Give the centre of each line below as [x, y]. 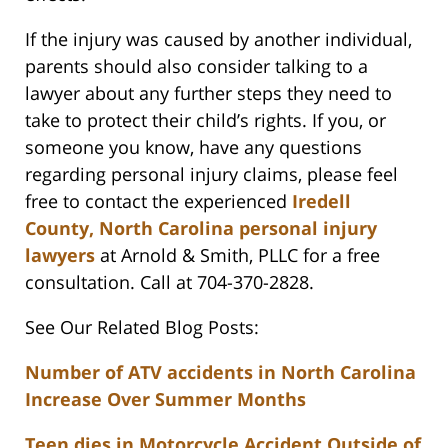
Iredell [321, 201]
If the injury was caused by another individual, [218, 39]
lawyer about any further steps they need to [208, 93]
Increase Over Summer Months [165, 399]
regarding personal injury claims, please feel [211, 174]
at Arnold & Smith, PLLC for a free [237, 255]
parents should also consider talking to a [196, 66]
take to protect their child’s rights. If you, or [205, 120]
